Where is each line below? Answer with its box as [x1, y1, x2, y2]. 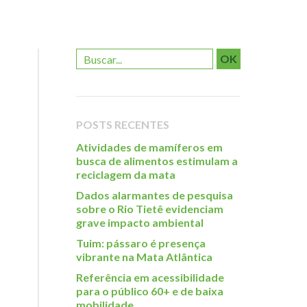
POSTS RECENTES [76, 118, 169, 131]
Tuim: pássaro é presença [76, 236, 206, 249]
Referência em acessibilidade [76, 271, 224, 284]
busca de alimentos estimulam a [76, 154, 238, 167]
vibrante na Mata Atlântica [76, 250, 212, 263]
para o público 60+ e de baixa [76, 284, 223, 297]
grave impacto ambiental [76, 216, 204, 229]
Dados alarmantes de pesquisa [76, 188, 233, 201]
